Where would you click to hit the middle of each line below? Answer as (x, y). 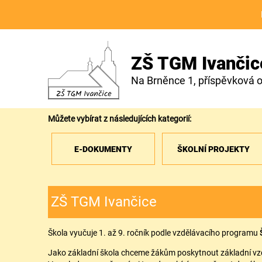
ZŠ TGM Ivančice (104, 201)
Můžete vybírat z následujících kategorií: (120, 119)
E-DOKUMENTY (103, 149)
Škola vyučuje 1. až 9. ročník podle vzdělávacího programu (154, 232)
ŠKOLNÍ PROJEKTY (214, 149)
